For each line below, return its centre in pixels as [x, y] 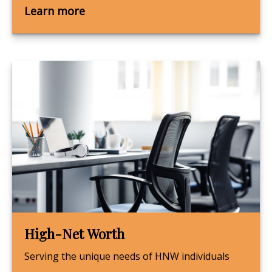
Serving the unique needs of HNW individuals [127, 256]
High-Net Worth [74, 234]
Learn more [55, 11]
